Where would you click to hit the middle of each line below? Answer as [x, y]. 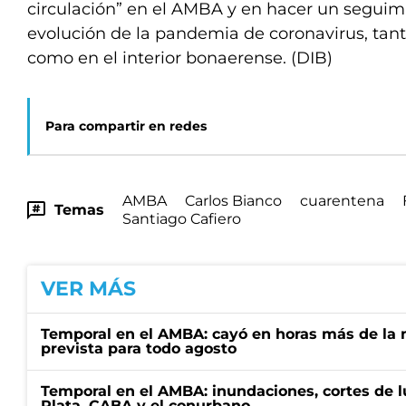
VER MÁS [88, 289]
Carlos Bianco [233, 201]
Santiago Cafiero [182, 219]
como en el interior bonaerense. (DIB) [180, 58]
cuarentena [342, 201]
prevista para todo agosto [139, 348]
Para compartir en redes [126, 126]
